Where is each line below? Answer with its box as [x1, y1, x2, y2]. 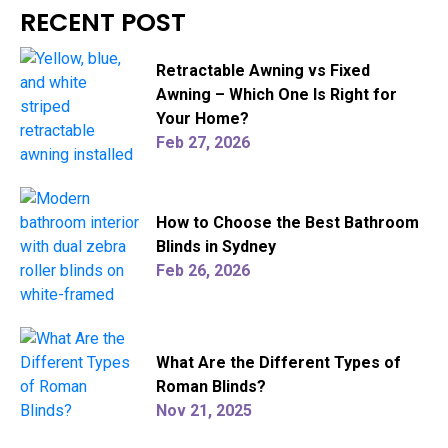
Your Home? [156, 108, 249, 128]
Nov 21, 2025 [156, 400, 252, 420]
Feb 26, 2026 [156, 260, 250, 280]
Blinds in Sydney [156, 236, 276, 256]
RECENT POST [20, 4, 186, 40]
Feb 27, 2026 [156, 132, 250, 152]
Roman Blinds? [156, 376, 266, 396]
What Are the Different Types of [156, 352, 401, 372]
